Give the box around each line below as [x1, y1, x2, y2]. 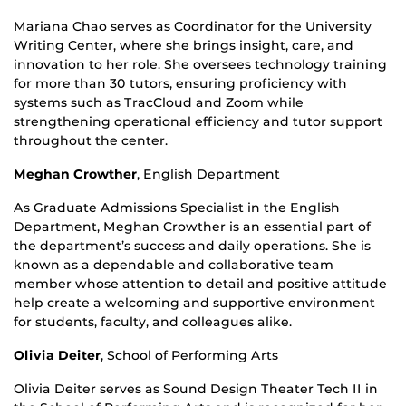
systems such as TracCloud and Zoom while [14, 94, 304, 111]
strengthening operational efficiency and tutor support [14, 113, 382, 130]
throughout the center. [14, 132, 168, 150]
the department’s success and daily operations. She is [14, 237, 371, 255]
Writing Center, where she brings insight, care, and [14, 37, 353, 54]
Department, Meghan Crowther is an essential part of [14, 218, 371, 236]
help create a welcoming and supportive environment [14, 295, 375, 312]
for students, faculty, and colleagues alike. [14, 314, 292, 331]
